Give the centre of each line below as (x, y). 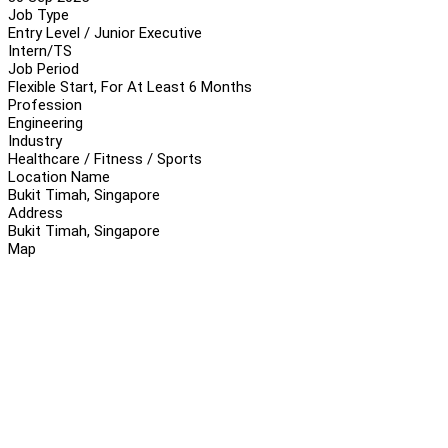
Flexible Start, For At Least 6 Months (130, 86)
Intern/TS (40, 50)
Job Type (38, 14)
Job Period (43, 68)
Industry (35, 140)
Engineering (45, 122)
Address (35, 212)
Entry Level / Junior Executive (105, 32)
